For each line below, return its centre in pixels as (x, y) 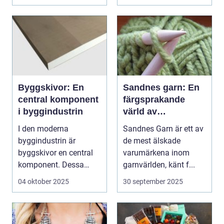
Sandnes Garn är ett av (163, 129)
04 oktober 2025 (43, 182)
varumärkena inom (156, 153)
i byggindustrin (50, 112)
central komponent (58, 100)
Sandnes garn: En (161, 88)
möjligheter (147, 124)
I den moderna (43, 129)
